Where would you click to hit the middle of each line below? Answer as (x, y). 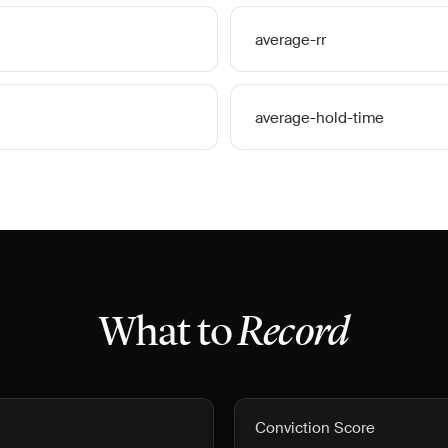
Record (294, 334)
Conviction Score (315, 428)
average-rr (290, 40)
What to (168, 334)
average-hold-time (319, 118)
